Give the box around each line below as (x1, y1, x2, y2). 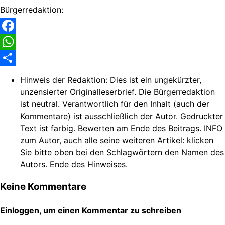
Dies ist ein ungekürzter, (110, 75, 201, 85)
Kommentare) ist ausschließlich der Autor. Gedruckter (20, 111, 223, 122)
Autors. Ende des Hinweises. (20, 159, 128, 170)
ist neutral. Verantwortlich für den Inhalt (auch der (20, 99, 209, 109)
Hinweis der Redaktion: (20, 75, 110, 85)
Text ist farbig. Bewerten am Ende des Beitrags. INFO (20, 123, 222, 134)
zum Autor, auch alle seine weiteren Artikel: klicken (20, 135, 213, 146)
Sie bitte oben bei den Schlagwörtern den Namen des (20, 147, 224, 158)
